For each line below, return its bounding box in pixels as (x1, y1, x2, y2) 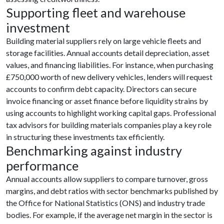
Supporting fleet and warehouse (6, 5, 185, 20)
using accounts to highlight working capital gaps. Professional (6, 108, 216, 117)
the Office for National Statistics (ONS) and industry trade (6, 198, 205, 207)
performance (6, 158, 78, 173)
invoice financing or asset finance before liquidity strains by (6, 96, 208, 105)
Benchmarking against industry (6, 143, 182, 158)
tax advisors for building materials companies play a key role (6, 120, 211, 129)
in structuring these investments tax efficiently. (6, 132, 164, 141)
